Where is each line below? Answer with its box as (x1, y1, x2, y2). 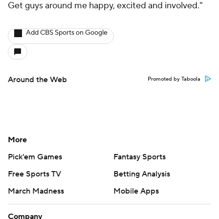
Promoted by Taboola (148, 76, 200, 83)
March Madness (8, 186, 64, 197)
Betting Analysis (113, 169, 170, 179)
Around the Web (8, 75, 67, 85)
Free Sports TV (8, 169, 61, 179)
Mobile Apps (113, 186, 159, 197)
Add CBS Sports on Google (26, 28, 108, 38)
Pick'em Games (8, 152, 62, 162)
